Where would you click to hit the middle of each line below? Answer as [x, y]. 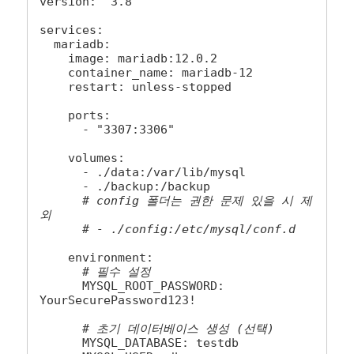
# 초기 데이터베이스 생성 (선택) [179, 329]
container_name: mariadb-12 [54, 73]
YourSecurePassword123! [118, 301]
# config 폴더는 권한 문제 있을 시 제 [198, 201]
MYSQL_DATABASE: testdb [61, 343]
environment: [54, 258]
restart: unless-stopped [54, 87]
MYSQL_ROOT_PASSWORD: [61, 286]
